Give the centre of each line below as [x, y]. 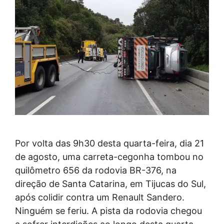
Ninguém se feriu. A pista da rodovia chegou [108, 210]
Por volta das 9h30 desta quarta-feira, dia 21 [109, 143]
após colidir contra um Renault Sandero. [100, 197]
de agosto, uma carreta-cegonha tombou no [109, 156]
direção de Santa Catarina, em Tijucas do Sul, [110, 183]
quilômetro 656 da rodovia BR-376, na [96, 170]
